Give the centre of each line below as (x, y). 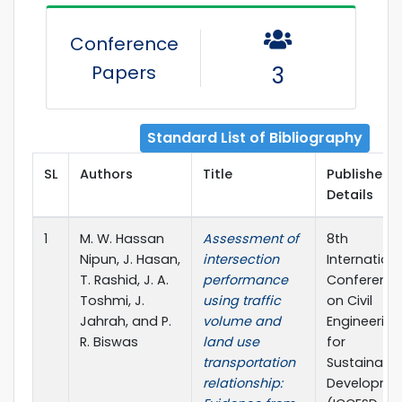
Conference (124, 44)
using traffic (242, 300)
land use (231, 341)
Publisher (357, 174)
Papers (124, 72)
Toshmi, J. (112, 300)
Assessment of (251, 238)
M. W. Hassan (122, 238)
